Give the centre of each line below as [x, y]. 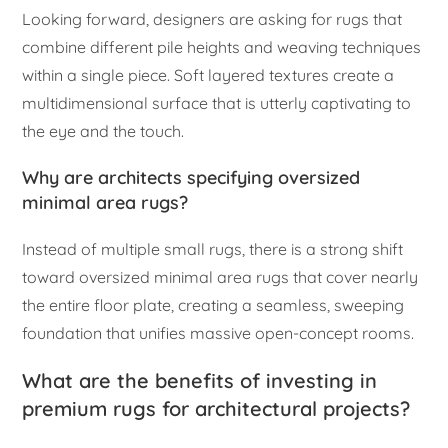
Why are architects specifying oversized [191, 178]
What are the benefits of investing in [200, 381]
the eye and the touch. [103, 131]
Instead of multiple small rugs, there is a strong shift [213, 249]
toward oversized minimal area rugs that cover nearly [220, 277]
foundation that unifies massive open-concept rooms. [218, 333]
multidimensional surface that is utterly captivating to [217, 103]
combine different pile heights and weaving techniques [222, 47]
